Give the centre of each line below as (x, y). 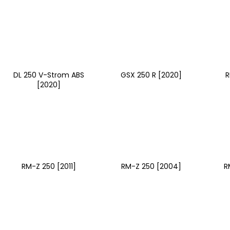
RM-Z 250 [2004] (151, 166)
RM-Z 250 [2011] (49, 166)
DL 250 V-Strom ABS (49, 75)
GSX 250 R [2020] (151, 75)
